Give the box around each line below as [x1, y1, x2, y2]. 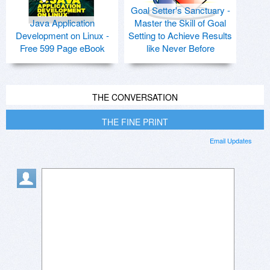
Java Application [30, 16, 95, 30]
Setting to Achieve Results [128, 29, 232, 42]
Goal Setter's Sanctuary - [130, 4, 230, 17]
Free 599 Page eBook [19, 42, 105, 55]
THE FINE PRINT [102, 116, 168, 128]
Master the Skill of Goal [134, 16, 226, 30]
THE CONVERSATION [92, 91, 178, 104]
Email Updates [210, 136, 252, 146]
